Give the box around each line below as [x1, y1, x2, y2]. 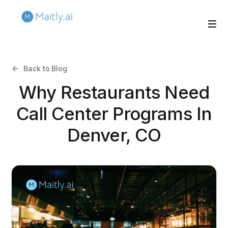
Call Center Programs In [16, 102, 212, 124]
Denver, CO [67, 124, 161, 146]
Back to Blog [23, 64, 67, 73]
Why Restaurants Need [19, 81, 209, 103]
